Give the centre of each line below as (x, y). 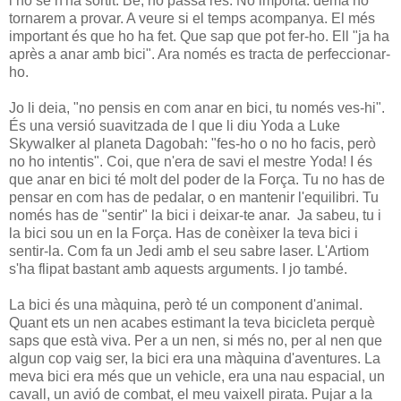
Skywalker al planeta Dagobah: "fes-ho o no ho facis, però (192, 143)
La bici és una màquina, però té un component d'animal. (186, 304)
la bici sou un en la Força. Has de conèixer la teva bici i (183, 233)
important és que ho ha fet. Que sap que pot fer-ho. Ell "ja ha (199, 36)
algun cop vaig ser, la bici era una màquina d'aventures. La (195, 358)
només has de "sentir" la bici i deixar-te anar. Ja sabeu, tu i (195, 215)
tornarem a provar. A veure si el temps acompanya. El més (192, 18)
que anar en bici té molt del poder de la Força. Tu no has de (197, 179)
